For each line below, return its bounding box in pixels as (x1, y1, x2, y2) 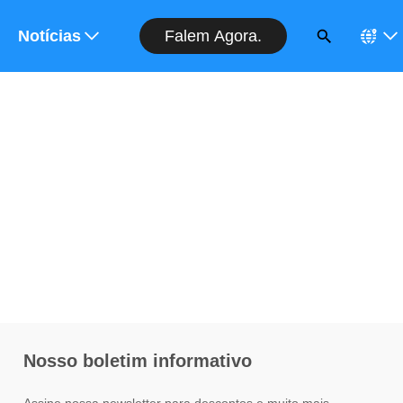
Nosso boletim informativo (23, 351, 252, 371)
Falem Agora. (165, 26, 263, 45)
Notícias (18, 27, 82, 45)
